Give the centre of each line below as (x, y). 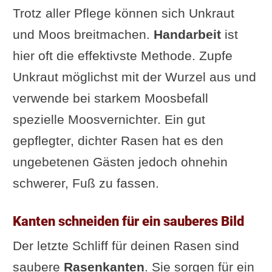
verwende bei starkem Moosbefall (110, 98)
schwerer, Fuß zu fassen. (86, 183)
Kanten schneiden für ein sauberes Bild (128, 221)
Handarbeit (187, 34)
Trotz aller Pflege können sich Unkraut (123, 13)
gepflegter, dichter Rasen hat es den (118, 140)
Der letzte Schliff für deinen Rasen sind (126, 245)
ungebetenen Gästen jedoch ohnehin (120, 161)
